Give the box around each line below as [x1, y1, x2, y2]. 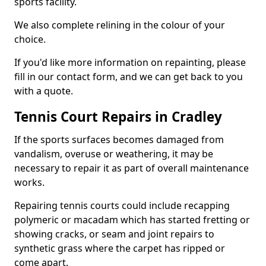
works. [14, 176, 45, 189]
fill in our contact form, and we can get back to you [14, 70, 243, 83]
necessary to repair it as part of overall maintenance [14, 161, 249, 175]
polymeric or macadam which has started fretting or [14, 213, 250, 226]
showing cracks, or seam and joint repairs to [14, 227, 214, 240]
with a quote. [14, 84, 73, 97]
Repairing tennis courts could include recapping [14, 199, 230, 212]
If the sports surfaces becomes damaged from [14, 133, 224, 146]
